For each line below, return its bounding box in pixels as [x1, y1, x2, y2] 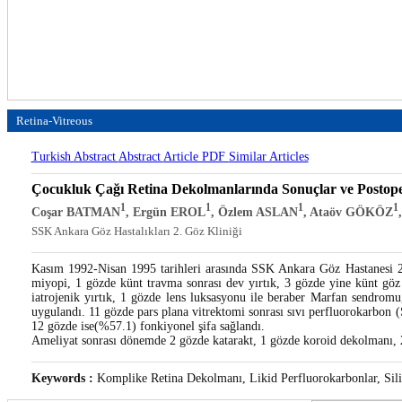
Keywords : [31, 371, 93, 385]
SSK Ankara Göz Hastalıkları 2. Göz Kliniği [31, 223, 242, 238]
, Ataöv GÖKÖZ [302, 205, 393, 219]
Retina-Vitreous [16, 114, 92, 127]
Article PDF [162, 150, 229, 163]
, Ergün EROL [125, 205, 205, 219]
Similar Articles [228, 150, 309, 163]
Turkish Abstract [31, 150, 118, 163]
